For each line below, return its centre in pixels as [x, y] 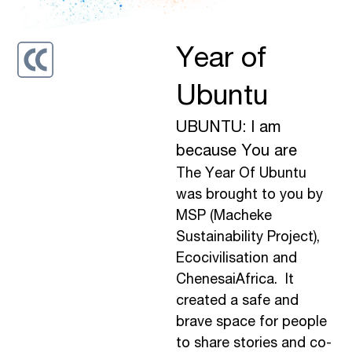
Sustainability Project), [248, 238]
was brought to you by [249, 195]
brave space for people [251, 323]
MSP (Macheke [224, 216]
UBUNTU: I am [228, 128]
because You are [236, 152]
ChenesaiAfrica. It [235, 280]
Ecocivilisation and [236, 259]
